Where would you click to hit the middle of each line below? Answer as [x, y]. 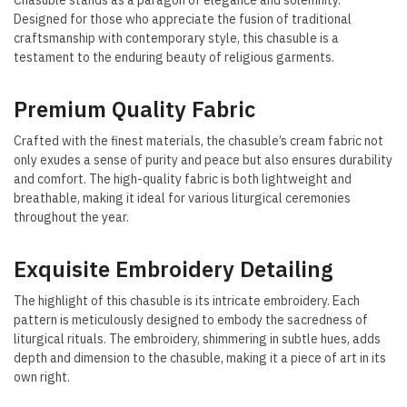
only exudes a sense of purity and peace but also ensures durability [203, 160]
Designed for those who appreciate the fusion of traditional [183, 20]
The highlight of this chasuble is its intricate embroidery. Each [187, 301]
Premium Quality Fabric [134, 109]
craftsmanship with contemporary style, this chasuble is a [176, 39]
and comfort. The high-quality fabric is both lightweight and [183, 179]
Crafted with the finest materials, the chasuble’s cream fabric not [199, 141]
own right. [42, 377]
